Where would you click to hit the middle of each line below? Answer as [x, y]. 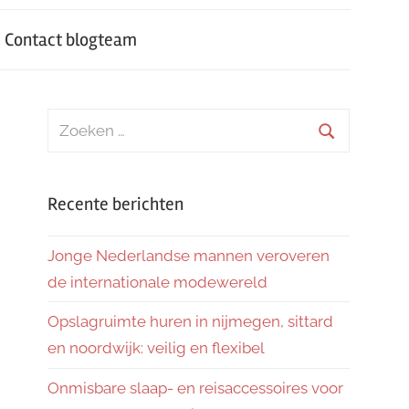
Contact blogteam [70, 39]
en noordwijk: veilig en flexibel [156, 348]
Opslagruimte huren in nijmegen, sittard [190, 322]
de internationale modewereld [159, 282]
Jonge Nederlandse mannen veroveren [189, 255]
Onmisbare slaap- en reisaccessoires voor [195, 388]
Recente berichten [115, 204]
